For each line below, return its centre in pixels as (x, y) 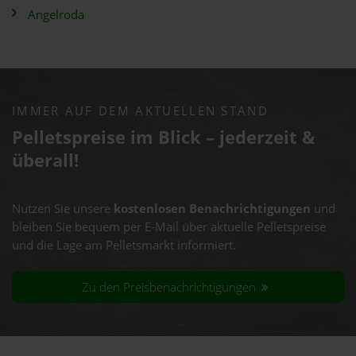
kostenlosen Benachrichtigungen (212, 209)
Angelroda (56, 15)
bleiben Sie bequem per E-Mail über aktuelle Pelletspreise (169, 227)
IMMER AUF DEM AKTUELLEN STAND (140, 111)
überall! (45, 160)
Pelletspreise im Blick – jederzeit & (164, 137)
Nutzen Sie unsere (63, 209)
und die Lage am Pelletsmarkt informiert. (124, 245)
